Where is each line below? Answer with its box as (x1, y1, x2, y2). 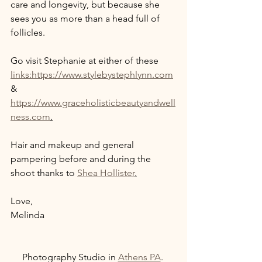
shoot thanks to (11, 167, 77, 178)
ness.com (11, 111, 50, 122)
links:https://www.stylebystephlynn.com (11, 69, 173, 80)
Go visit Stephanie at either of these (11, 55, 161, 66)
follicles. (11, 27, 47, 38)
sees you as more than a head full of (11, 13, 162, 24)
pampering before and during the (11, 153, 153, 164)
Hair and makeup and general (11, 139, 136, 150)
